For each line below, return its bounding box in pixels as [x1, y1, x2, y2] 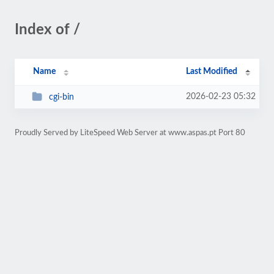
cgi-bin [48, 92, 74, 102]
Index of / [15, 23, 80, 37]
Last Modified [186, 67, 238, 76]
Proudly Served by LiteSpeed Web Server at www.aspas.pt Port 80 [15, 129, 245, 136]
